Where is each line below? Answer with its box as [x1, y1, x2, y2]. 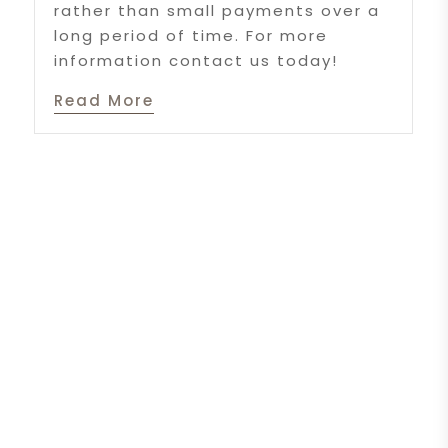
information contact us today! [54, 50, 339, 72]
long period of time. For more [54, 25, 329, 47]
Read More [54, 90, 155, 112]
